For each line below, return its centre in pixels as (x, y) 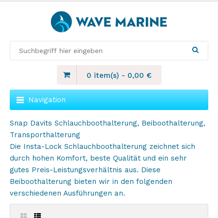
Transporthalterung (45, 135)
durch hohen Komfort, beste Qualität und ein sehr (98, 158)
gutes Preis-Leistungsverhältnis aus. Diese (85, 170)
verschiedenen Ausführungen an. (67, 193)
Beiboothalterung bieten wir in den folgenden (91, 182)
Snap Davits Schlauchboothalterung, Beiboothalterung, (108, 123)
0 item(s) (103, 75)
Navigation (47, 100)
